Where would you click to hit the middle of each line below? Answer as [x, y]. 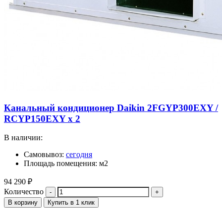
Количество [24, 192]
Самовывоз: [45, 155]
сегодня [79, 155]
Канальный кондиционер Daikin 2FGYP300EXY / [111, 108]
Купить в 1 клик [71, 203]
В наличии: [23, 138]
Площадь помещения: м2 [66, 164]
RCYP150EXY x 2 [42, 118]
